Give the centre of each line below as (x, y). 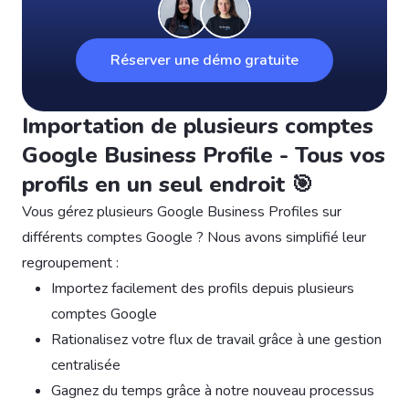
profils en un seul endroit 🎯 (168, 184)
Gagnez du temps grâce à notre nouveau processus (213, 390)
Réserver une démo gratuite (204, 60)
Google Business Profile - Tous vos (204, 155)
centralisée (86, 365)
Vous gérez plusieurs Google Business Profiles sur (182, 211)
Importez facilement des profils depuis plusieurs (203, 288)
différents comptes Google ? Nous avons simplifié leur (194, 237)
